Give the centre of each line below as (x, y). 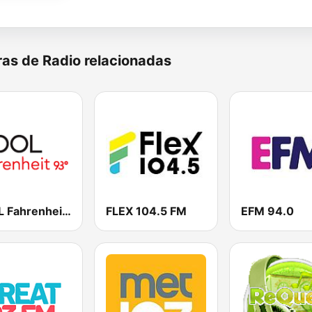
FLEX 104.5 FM (147, 211)
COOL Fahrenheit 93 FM (67, 211)
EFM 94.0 (267, 211)
